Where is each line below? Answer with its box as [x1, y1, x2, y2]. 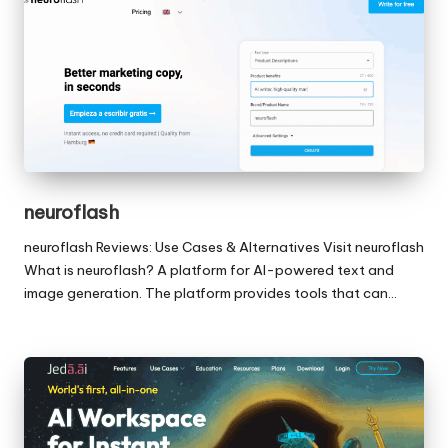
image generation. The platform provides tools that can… [24, 284, 397, 303]
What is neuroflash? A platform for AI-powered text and [24, 261, 394, 280]
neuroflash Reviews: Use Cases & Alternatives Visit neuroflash [24, 238, 424, 257]
